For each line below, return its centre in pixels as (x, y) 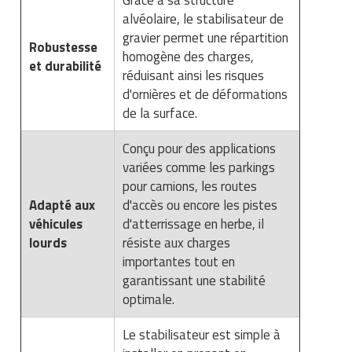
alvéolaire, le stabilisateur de (203, 18)
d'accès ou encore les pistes (200, 205)
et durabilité (65, 66)
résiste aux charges (176, 242)
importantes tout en (179, 261)
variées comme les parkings (199, 167)
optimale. (148, 299)
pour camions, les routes (190, 186)
